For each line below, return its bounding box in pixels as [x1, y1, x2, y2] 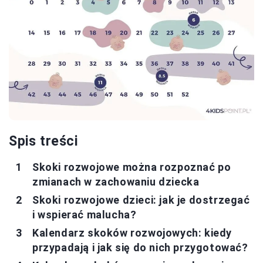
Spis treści [9, 133, 78, 149]
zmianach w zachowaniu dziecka [32, 175, 200, 188]
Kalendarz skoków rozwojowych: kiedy [32, 226, 232, 239]
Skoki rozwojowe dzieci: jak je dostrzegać [32, 193, 250, 206]
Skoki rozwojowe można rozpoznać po [32, 160, 231, 173]
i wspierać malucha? [32, 208, 137, 221]
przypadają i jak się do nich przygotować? [32, 241, 248, 254]
